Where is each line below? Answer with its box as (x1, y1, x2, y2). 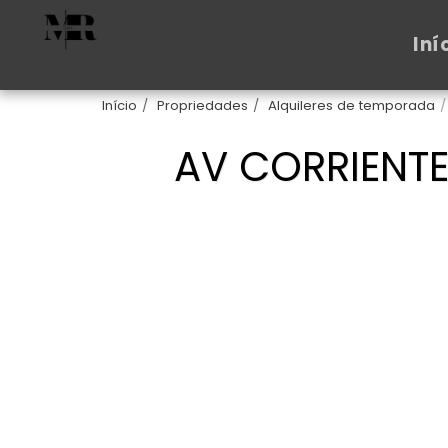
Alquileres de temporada (268, 96, 435, 115)
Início (102, 96, 137, 115)
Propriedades (157, 96, 248, 115)
